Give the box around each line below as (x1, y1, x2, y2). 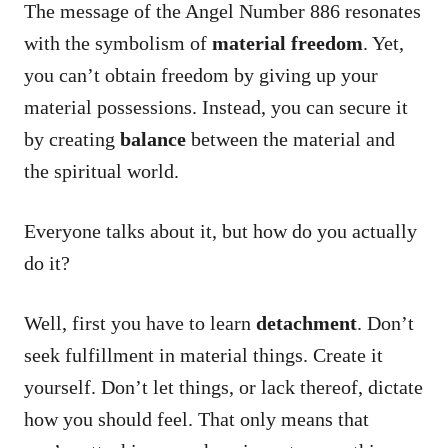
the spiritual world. (24, 159, 179, 182)
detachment (256, 311, 357, 334)
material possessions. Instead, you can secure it (24, 95, 408, 118)
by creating (24, 127, 120, 150)
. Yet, (363, 31, 404, 54)
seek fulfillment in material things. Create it (24, 343, 383, 366)
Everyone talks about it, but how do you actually (24, 219, 417, 242)
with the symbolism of (24, 31, 212, 54)
